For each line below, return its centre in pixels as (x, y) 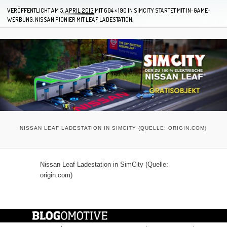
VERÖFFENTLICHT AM (33, 10)
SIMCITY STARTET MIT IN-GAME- (172, 10)
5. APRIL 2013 (77, 10)
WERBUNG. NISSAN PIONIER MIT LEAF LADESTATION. (70, 19)
